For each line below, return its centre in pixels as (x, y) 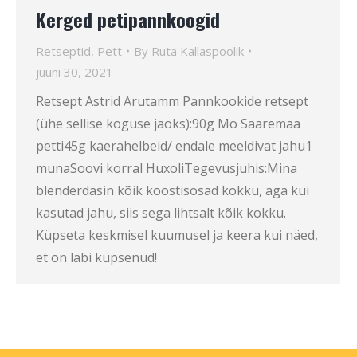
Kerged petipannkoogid (128, 20)
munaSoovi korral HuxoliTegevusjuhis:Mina (167, 169)
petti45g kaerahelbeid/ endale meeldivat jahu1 (174, 146)
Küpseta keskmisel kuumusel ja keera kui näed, (177, 235)
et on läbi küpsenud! (96, 258)
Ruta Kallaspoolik (198, 51)
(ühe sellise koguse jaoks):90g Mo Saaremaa (168, 124)
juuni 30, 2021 (75, 72)
